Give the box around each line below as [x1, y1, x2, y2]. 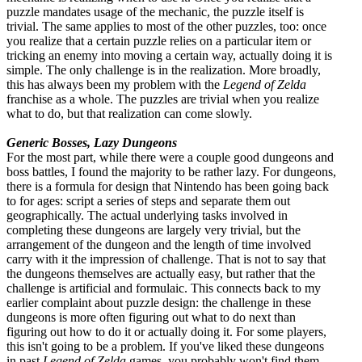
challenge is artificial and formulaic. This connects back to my [6, 280, 321, 295]
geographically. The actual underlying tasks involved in [6, 208, 288, 222]
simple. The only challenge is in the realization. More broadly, [6, 62, 321, 77]
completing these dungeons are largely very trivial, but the [6, 222, 301, 237]
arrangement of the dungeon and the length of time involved [6, 237, 311, 251]
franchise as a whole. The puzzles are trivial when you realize [6, 91, 319, 106]
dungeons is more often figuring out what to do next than [6, 309, 296, 324]
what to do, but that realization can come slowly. [6, 106, 252, 120]
